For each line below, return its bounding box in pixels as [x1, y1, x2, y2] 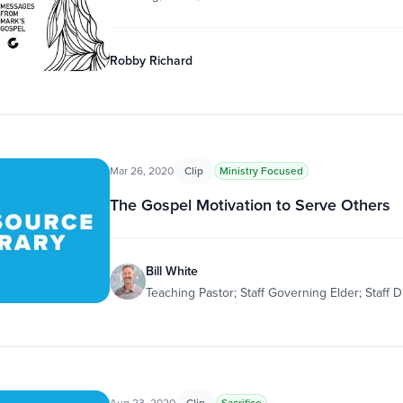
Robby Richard [109, 51, 193, 69]
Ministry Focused [219, 163, 303, 178]
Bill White [145, 262, 198, 280]
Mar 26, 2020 [109, 163, 174, 178]
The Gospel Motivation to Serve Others [109, 193, 390, 216]
